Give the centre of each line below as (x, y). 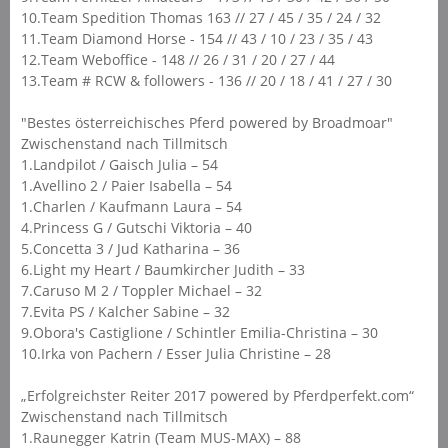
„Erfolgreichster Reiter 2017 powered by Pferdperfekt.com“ (217, 395)
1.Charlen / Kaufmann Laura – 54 (131, 206)
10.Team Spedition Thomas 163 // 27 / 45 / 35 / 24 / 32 (200, 17)
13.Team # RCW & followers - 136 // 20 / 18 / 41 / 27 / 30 (206, 80)
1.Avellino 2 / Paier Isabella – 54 (126, 185)
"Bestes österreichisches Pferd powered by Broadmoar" (206, 122)
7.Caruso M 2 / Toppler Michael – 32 (141, 290)
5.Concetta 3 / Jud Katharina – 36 (130, 248)
